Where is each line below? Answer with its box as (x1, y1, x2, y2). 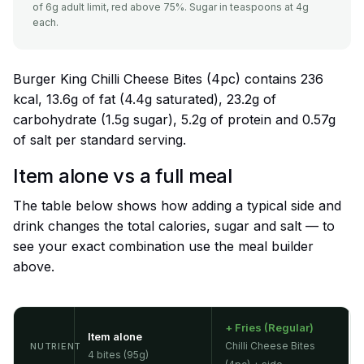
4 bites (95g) (88, 349, 149, 362)
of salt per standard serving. (13, 132, 186, 149)
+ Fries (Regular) (225, 321, 314, 335)
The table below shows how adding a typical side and (13, 197, 341, 214)
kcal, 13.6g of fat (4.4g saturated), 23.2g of (13, 91, 276, 108)
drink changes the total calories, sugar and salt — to (13, 218, 335, 235)
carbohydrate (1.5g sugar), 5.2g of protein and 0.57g (13, 111, 336, 128)
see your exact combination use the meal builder (13, 238, 314, 255)
